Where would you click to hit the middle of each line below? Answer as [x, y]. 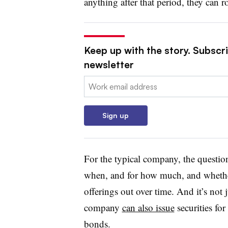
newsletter [109, 65]
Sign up [116, 115]
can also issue [148, 207]
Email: [94, 82]
